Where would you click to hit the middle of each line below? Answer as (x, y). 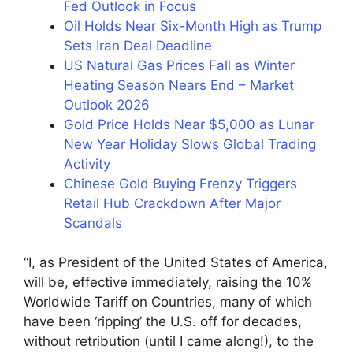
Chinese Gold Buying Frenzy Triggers (180, 183)
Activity (87, 163)
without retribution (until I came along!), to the (169, 342)
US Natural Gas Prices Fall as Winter (179, 65)
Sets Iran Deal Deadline (138, 45)
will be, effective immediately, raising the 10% (168, 282)
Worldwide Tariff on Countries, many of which (168, 302)
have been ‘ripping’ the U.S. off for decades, (163, 322)
